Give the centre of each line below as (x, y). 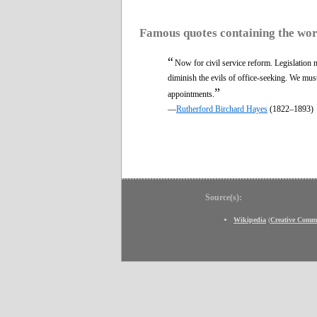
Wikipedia (250, 219)
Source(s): (224, 197)
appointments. (191, 94)
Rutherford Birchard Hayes (222, 109)
